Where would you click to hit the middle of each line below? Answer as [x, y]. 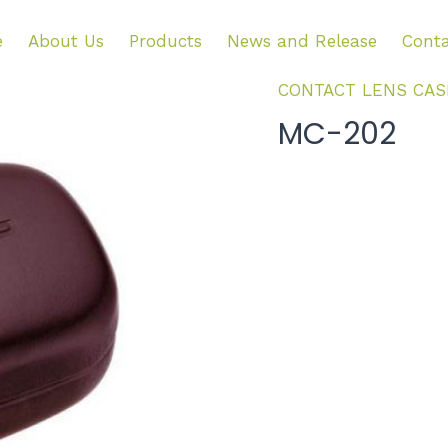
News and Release [301, 41]
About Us [65, 41]
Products [165, 41]
